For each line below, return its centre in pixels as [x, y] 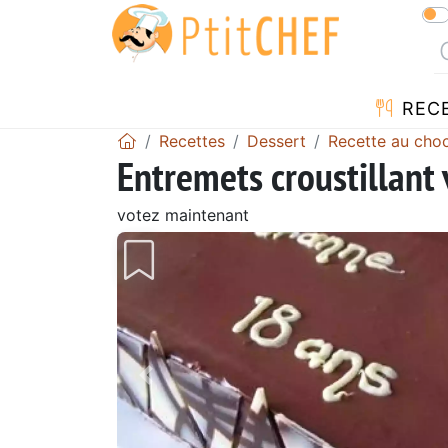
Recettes [192, 140]
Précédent [193, 388]
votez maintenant [183, 214]
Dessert [276, 140]
